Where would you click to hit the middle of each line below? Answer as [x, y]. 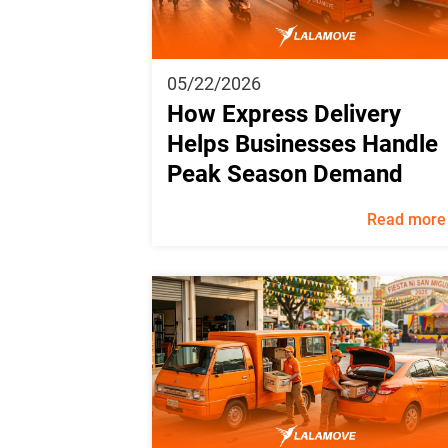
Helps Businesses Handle [302, 143]
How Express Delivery [284, 113]
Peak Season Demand [285, 173]
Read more [406, 219]
